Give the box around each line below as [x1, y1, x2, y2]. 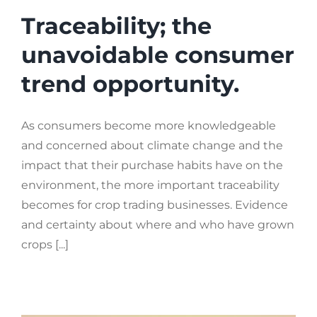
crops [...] [21, 237, 69, 251]
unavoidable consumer [21, 40, 294, 69]
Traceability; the [21, 11, 212, 40]
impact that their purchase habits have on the [21, 158, 283, 172]
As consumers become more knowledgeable [21, 118, 276, 132]
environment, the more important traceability [21, 178, 279, 192]
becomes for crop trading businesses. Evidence [21, 197, 288, 212]
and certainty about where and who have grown [21, 217, 294, 231]
